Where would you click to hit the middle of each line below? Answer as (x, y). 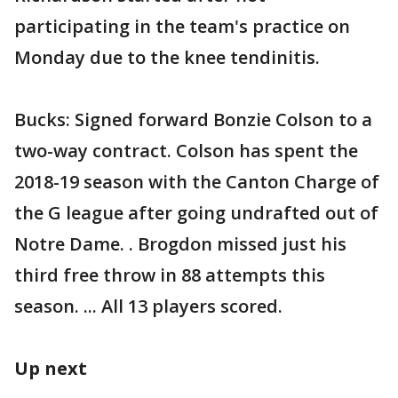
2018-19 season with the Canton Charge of (197, 182)
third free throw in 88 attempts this (170, 275)
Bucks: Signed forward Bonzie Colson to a (193, 119)
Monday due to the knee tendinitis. (167, 57)
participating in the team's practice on (182, 26)
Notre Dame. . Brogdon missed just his (180, 244)
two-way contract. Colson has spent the (186, 151)
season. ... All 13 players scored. (148, 306)
